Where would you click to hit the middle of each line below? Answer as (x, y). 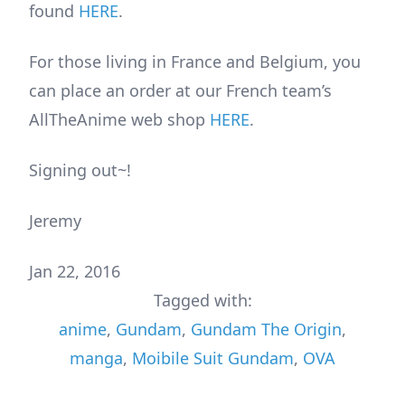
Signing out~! (80, 170)
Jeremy (55, 220)
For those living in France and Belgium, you (195, 61)
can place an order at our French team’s (180, 90)
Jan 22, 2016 (75, 271)
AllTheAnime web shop (119, 119)
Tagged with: (202, 300)
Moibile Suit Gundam (213, 358)
